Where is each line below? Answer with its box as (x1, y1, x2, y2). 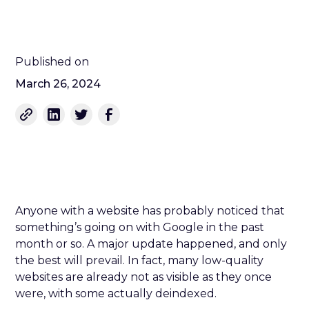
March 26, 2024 (15, 77, 101, 90)
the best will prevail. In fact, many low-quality (15, 253, 264, 267)
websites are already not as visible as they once (15, 270, 272, 283)
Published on (15, 54, 90, 68)
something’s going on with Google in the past (15, 220, 265, 234)
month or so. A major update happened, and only (15, 237, 288, 250)
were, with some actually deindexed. (15, 286, 217, 300)
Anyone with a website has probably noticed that (15, 203, 286, 217)
